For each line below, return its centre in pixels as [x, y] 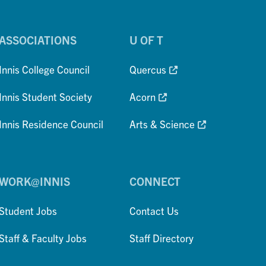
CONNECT [155, 181]
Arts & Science [162, 124]
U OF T [147, 40]
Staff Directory [162, 238]
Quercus [148, 69]
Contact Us [154, 211]
